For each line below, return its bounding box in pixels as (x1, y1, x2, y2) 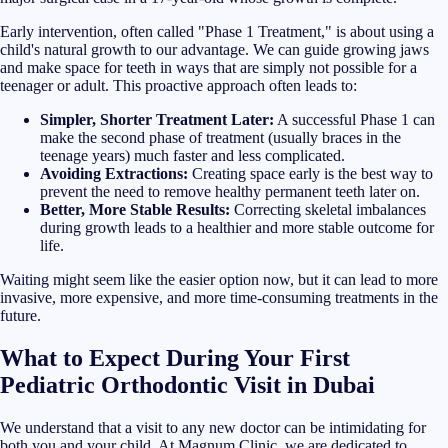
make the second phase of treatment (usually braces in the (40, 128, 401, 146)
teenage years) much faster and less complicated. (40, 146, 345, 164)
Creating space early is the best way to (188, 164, 433, 182)
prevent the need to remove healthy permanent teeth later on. (40, 182, 420, 200)
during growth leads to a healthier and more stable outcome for (40, 218, 434, 236)
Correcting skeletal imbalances (230, 200, 426, 218)
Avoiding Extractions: (40, 164, 188, 182)
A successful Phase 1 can (274, 110, 435, 128)
